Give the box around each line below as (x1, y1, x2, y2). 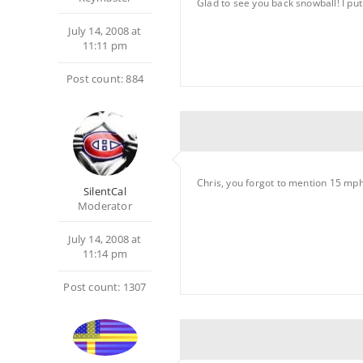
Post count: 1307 (63, 280, 147, 294)
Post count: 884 (66, 71, 143, 86)
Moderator (78, 199, 132, 213)
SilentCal (83, 184, 126, 199)
